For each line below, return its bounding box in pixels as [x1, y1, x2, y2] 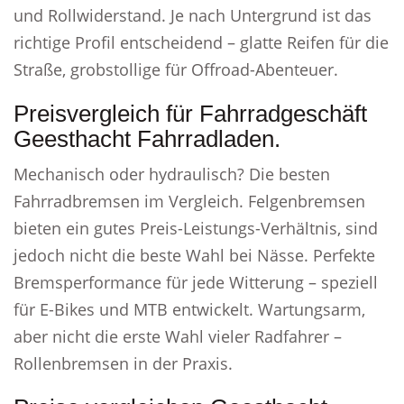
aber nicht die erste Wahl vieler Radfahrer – [14, 326, 342, 347]
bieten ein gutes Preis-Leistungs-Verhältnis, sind [14, 217, 378, 239]
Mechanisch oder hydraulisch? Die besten [14, 163, 330, 185]
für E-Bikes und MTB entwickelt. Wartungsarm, [14, 298, 365, 320]
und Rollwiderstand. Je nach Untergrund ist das [14, 5, 372, 26]
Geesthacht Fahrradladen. [14, 125, 280, 152]
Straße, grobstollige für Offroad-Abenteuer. [14, 59, 338, 80]
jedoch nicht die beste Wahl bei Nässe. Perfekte [14, 244, 375, 266]
